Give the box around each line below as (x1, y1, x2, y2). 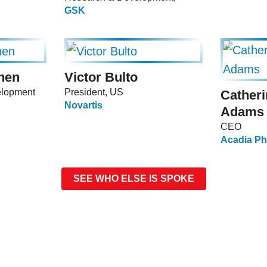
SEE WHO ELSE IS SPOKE (73, 173, 194, 184)
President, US (64, 87, 123, 98)
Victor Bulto (64, 70, 138, 85)
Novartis (64, 100, 103, 111)
